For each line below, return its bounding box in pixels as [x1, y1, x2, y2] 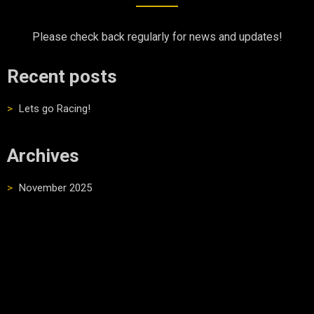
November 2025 [19, 181, 92, 194]
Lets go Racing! [19, 102, 90, 115]
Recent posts [7, 65, 117, 87]
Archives [7, 144, 79, 166]
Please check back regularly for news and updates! [32, 29, 282, 43]
